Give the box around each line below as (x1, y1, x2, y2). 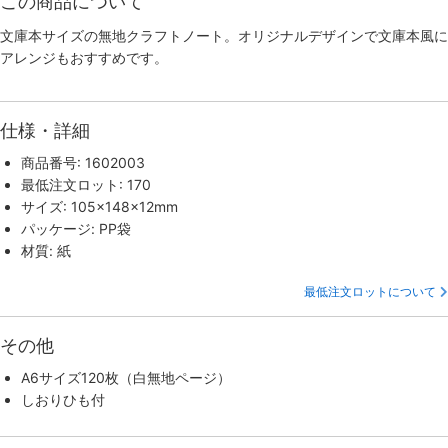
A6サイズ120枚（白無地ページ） (21, 368, 231, 386)
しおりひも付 (21, 390, 105, 408)
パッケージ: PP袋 (21, 219, 131, 237)
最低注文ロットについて (304, 283, 436, 299)
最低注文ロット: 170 (21, 175, 151, 193)
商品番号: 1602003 (21, 153, 145, 171)
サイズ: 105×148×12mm (21, 197, 178, 215)
